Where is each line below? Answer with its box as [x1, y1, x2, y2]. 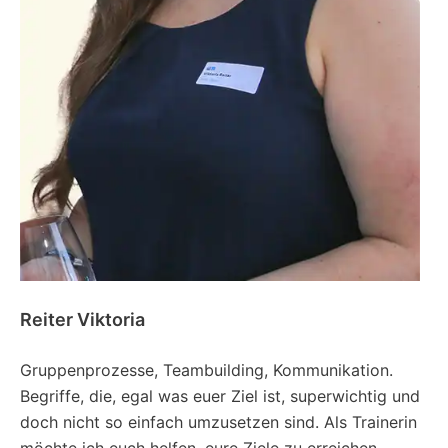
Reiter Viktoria [20, 309, 145, 331]
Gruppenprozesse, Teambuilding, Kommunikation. [20, 360, 393, 381]
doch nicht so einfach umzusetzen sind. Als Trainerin [20, 412, 417, 433]
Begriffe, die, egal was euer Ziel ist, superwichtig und [20, 386, 420, 407]
